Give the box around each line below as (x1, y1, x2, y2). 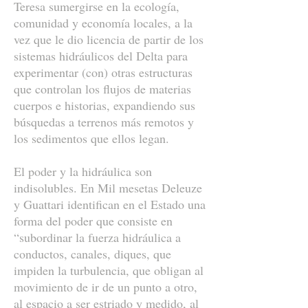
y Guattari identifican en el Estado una (14, 196, 206, 212)
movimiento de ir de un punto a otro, (14, 278, 197, 295)
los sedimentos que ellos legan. (14, 130, 169, 146)
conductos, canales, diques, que (14, 245, 171, 262)
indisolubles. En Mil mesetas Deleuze (14, 179, 202, 196)
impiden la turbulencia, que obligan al (14, 262, 203, 278)
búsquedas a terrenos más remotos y (14, 113, 194, 130)
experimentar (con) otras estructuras (14, 64, 192, 80)
